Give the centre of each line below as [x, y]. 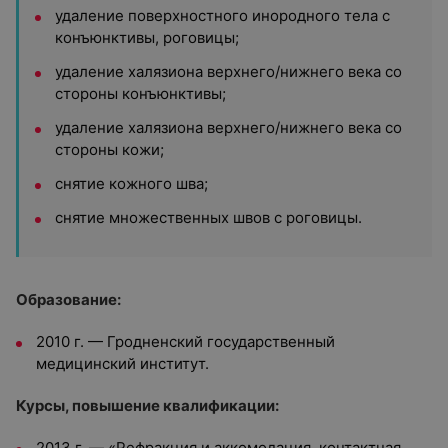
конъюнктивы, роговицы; [147, 37]
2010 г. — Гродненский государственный [185, 341]
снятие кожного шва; [131, 183]
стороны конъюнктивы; [140, 93]
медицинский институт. [122, 363]
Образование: [68, 299]
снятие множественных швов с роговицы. [208, 217]
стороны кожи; [109, 149]
